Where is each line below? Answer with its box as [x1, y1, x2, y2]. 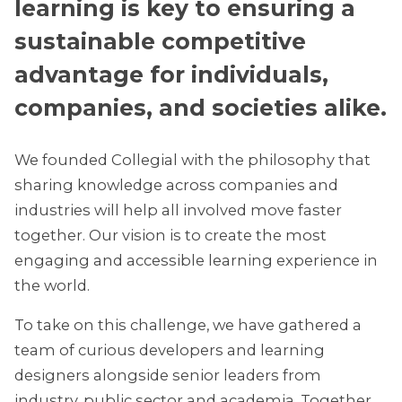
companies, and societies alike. [14, 93, 387, 121]
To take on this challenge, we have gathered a [14, 316, 362, 335]
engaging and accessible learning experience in [14, 250, 378, 269]
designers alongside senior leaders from [14, 366, 321, 385]
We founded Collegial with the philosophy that [14, 150, 371, 169]
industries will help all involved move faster [14, 200, 342, 219]
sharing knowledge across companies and [14, 175, 338, 194]
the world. [14, 275, 90, 294]
